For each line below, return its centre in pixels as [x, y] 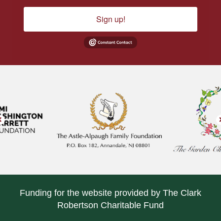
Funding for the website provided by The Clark [110, 193]
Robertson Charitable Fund [110, 205]
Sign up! [110, 19]
